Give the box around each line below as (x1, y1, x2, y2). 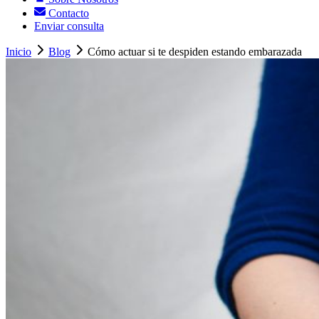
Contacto (46, 7, 89, 20)
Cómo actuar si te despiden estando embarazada (88, 46, 302, 58)
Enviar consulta (34, 20, 104, 33)
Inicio (6, 46, 31, 58)
